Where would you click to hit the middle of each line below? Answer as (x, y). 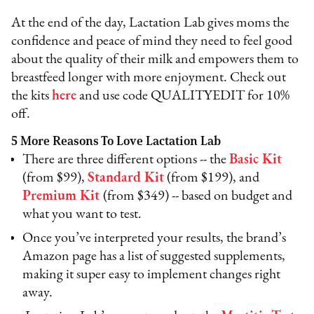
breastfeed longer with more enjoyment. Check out (149, 77)
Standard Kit (126, 178)
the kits (32, 96)
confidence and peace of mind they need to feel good (152, 41)
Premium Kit (61, 196)
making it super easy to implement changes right (152, 274)
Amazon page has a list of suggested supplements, (154, 256)
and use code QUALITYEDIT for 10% (183, 96)
